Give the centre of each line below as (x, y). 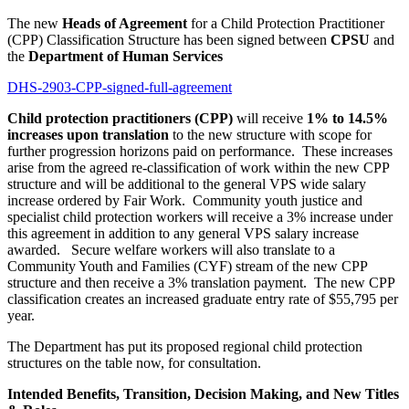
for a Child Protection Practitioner (288, 23)
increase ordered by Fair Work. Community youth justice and (185, 200)
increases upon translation (88, 134)
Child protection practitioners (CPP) (120, 118)
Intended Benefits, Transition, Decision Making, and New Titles (203, 393)
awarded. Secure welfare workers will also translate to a (171, 249)
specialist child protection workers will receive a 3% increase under (200, 216)
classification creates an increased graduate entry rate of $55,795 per (203, 299)
